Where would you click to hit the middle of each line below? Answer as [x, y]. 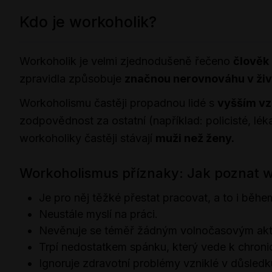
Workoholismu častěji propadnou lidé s [118, 103]
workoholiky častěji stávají [87, 138]
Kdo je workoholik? [88, 22]
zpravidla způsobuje [72, 78]
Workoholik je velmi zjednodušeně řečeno [126, 61]
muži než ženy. [195, 138]
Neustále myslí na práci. [98, 214]
